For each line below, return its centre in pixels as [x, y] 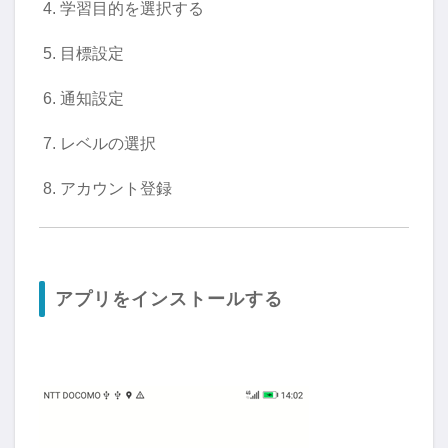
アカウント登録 [115, 187]
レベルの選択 [107, 142]
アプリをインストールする [169, 298]
